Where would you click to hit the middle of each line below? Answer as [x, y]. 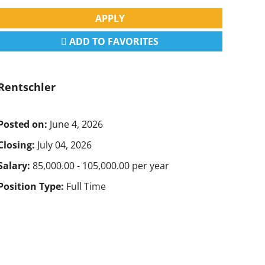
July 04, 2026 [64, 145]
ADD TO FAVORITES [113, 41]
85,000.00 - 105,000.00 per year [101, 165]
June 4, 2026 [76, 124]
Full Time [86, 186]
